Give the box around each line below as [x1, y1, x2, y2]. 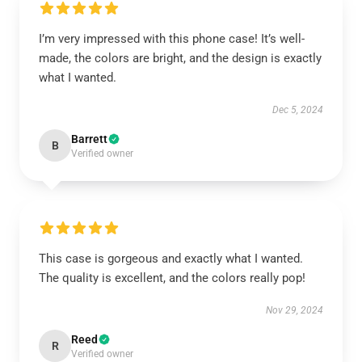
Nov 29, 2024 [266, 305, 323, 316]
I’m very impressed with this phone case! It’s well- [39, 32, 305, 46]
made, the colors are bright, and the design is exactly [39, 51, 322, 65]
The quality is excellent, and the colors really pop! [39, 271, 305, 285]
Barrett [71, 133, 107, 145]
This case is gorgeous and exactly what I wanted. [39, 251, 303, 266]
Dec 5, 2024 [272, 104, 323, 116]
